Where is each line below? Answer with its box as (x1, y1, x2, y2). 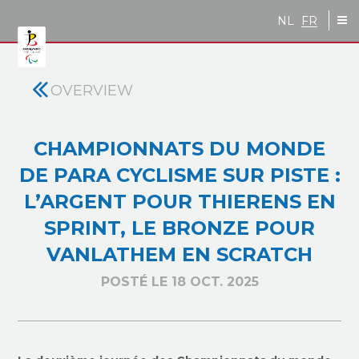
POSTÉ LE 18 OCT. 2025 (100, 274, 259, 289)
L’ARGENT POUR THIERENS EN (23, 190, 336, 213)
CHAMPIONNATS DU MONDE (34, 137, 325, 160)
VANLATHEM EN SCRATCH (46, 243, 313, 266)
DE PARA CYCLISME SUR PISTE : (18, 163, 341, 187)
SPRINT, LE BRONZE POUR (44, 216, 315, 240)
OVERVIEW (50, 82, 133, 99)
